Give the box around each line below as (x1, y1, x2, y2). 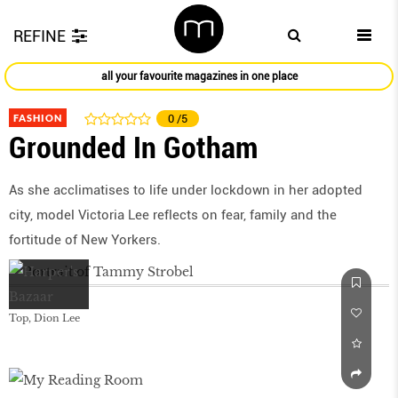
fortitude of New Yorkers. (9, 232, 161, 249)
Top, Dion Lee (9, 312, 80, 325)
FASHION (13, 112, 62, 124)
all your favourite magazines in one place (100, 70, 298, 84)
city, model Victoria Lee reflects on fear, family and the (9, 207, 337, 224)
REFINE (13, 27, 66, 45)
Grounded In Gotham (9, 130, 258, 166)
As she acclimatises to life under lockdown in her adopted (9, 182, 362, 199)
